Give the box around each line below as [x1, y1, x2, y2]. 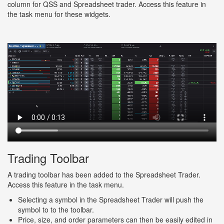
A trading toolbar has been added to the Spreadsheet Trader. [7, 169, 200, 180]
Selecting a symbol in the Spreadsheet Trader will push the [18, 194, 203, 205]
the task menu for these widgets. [7, 9, 110, 19]
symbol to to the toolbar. [18, 204, 94, 215]
